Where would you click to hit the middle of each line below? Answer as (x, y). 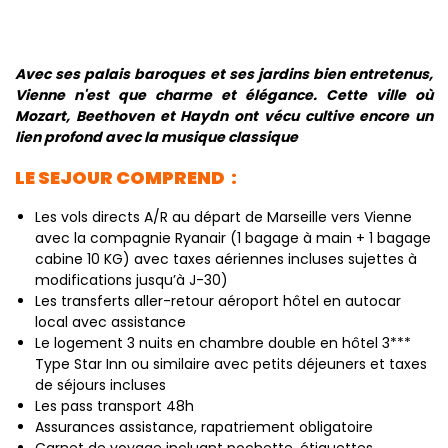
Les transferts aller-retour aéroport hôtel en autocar (218, 301)
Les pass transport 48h (114, 406)
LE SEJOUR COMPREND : (127, 177)
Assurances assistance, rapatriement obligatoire (204, 427)
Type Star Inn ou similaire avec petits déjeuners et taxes (231, 364)
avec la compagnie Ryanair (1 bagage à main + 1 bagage (233, 238)
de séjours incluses (100, 385)
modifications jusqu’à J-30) (131, 280)
